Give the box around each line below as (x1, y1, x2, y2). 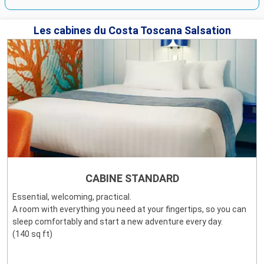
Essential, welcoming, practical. (12, 192, 131, 202)
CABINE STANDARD (85, 172, 179, 185)
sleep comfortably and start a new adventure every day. (12, 217, 223, 227)
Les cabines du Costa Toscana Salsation (33, 24, 231, 37)
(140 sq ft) (12, 229, 52, 239)
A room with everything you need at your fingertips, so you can (12, 204, 246, 214)
